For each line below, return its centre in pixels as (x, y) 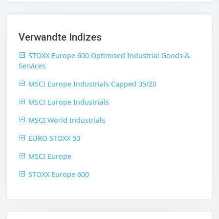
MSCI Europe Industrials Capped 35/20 (92, 84)
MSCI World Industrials (67, 120)
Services (32, 66)
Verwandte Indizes (60, 37)
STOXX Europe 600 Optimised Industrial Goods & (109, 55)
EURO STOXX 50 (54, 138)
